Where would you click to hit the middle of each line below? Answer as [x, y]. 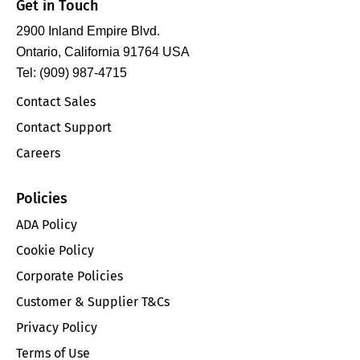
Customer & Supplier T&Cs [93, 301]
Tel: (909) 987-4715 [72, 73]
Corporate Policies [70, 276]
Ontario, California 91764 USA [103, 52]
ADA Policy [47, 224]
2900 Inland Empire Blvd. [88, 31]
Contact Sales [56, 101]
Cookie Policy [55, 250]
